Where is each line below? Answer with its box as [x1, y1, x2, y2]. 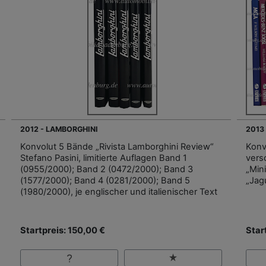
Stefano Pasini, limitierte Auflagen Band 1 [20, 153, 187, 164]
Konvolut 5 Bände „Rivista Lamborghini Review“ [20, 141, 214, 153]
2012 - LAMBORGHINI [20, 125, 98, 134]
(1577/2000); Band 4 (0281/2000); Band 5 [20, 175, 190, 186]
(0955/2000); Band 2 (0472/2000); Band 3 [20, 164, 193, 175]
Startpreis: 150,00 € [20, 225, 105, 236]
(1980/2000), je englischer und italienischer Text [20, 186, 217, 198]
